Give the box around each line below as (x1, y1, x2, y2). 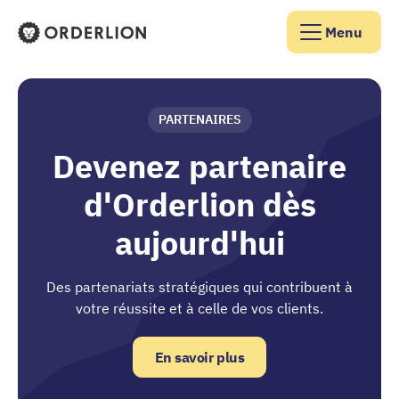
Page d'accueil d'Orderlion (17, 45, 184, 63)
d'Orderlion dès (83, 183, 316, 225)
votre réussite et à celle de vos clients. (76, 299, 323, 317)
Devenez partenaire (53, 145, 346, 187)
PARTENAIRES (158, 111, 241, 127)
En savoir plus (154, 348, 245, 366)
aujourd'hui (114, 222, 285, 264)
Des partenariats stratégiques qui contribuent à (46, 278, 353, 296)
